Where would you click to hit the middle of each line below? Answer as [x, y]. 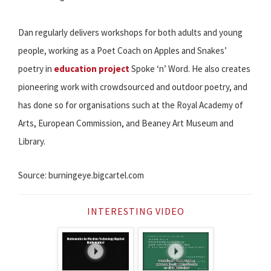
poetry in [36, 69]
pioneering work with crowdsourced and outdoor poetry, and [133, 87]
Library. [32, 142]
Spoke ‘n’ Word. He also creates [190, 69]
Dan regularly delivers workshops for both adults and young [130, 33]
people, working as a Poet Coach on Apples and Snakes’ [122, 51]
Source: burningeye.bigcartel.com [81, 175]
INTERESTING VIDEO [135, 211]
